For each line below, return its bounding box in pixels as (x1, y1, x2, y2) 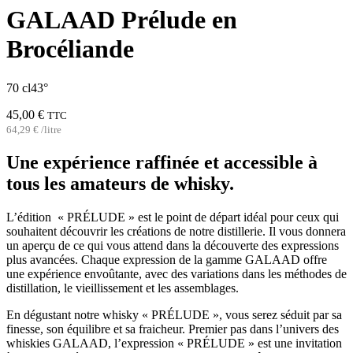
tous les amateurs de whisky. (6, 173, 234, 194)
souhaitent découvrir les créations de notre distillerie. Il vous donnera (6, 224, 346, 238)
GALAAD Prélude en (6, 6, 237, 35)
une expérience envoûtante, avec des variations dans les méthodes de (6, 266, 347, 281)
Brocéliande (6, 35, 134, 64)
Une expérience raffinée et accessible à (6, 151, 318, 173)
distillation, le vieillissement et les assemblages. (6, 281, 239, 295)
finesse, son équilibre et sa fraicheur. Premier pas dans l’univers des (6, 321, 339, 336)
